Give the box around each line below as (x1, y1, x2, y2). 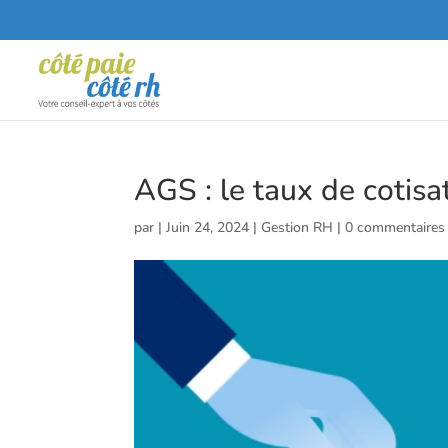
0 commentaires (345, 218, 446, 237)
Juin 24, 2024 (166, 218, 250, 237)
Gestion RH (261, 218, 334, 237)
